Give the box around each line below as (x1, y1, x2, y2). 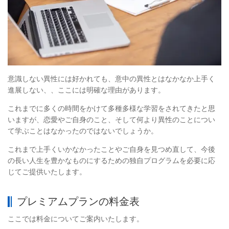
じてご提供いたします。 (8, 168, 86, 176)
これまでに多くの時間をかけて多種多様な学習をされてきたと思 (8, 104, 215, 113)
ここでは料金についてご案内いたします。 (8, 215, 144, 223)
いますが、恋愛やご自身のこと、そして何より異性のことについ (8, 116, 215, 124)
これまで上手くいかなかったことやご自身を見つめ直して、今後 (8, 145, 215, 154)
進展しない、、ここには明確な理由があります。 (8, 86, 165, 95)
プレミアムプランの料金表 (17, 196, 140, 208)
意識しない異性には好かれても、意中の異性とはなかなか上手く (8, 75, 215, 83)
